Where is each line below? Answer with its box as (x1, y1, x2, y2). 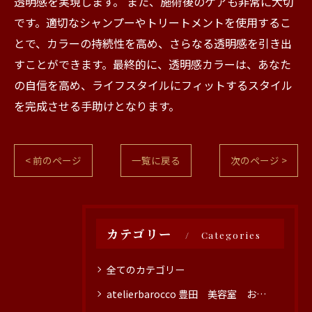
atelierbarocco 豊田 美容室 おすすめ (107, 287, 256, 301)
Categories (201, 228, 261, 241)
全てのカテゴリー (107, 263, 185, 276)
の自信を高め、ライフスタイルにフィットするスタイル (14, 77, 292, 93)
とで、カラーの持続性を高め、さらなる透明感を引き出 (14, 35, 292, 52)
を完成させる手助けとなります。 (14, 97, 180, 114)
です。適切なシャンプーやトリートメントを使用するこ (14, 14, 291, 31)
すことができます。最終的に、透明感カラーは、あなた (14, 56, 291, 72)
